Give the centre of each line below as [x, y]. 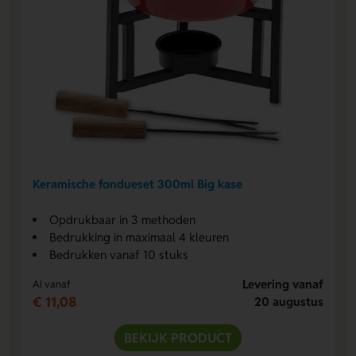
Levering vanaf [282, 284]
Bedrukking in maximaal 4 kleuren [139, 238]
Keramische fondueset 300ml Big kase [138, 184]
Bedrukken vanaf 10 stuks [119, 255]
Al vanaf [52, 284]
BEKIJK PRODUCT [178, 338]
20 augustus [288, 302]
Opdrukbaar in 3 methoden [123, 220]
